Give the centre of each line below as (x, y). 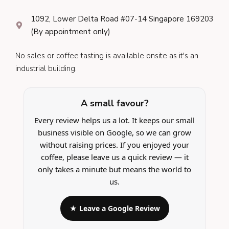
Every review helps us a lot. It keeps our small (114, 120)
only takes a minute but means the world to (114, 169)
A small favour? (114, 103)
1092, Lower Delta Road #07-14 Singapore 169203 (122, 19)
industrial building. (46, 68)
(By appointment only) (71, 31)
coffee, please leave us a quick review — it (114, 157)
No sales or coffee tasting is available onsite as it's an (107, 56)
